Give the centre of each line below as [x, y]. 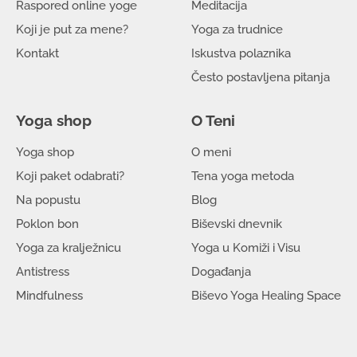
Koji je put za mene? [72, 30]
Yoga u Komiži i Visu [246, 248]
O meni [211, 153]
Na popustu [48, 200]
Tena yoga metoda [243, 177]
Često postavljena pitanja [261, 78]
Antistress [43, 272]
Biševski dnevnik [237, 224]
